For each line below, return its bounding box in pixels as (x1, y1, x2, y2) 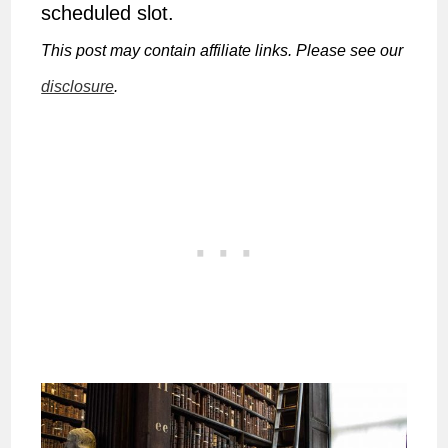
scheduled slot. (41, 2, 175, 25)
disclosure (41, 78, 115, 96)
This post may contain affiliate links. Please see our (41, 42, 404, 60)
